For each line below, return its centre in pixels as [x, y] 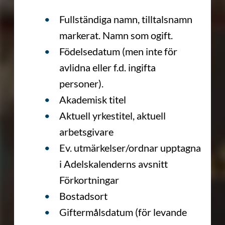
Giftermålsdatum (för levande [123, 212]
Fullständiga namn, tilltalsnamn [126, 19]
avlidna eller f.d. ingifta [107, 67]
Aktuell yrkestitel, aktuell [113, 115]
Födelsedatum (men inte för [118, 51]
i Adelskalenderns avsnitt [114, 163]
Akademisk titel [93, 99]
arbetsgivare [86, 131]
